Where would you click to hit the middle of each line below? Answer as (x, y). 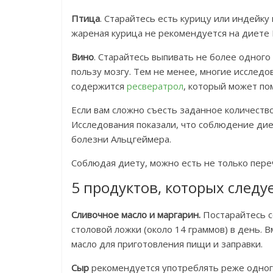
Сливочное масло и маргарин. (136, 215)
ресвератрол (155, 86)
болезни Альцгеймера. (121, 139)
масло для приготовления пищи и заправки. (167, 244)
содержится (99, 86)
